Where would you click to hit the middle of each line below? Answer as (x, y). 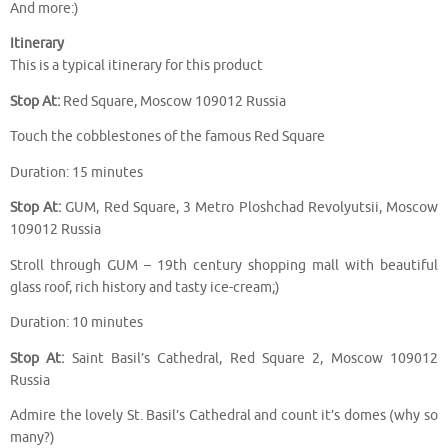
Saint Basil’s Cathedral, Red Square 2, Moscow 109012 (251, 358)
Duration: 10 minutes (76, 323)
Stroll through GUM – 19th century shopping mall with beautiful (224, 265)
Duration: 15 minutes (76, 172)
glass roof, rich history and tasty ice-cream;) (145, 287)
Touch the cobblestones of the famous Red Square (167, 137)
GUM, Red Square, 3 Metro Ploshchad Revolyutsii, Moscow (250, 208)
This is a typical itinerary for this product (136, 66)
